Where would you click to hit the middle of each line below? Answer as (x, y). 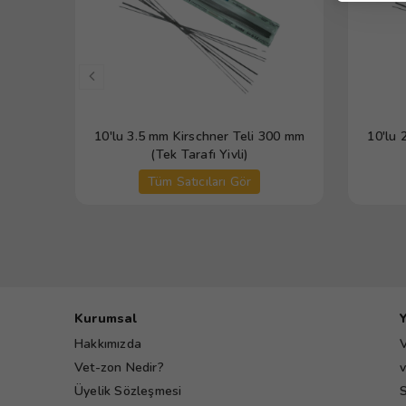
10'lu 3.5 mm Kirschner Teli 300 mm (200, 136)
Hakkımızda (108, 344)
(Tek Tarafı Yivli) (199, 155)
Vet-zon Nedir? (119, 367)
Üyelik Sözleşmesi (128, 391)
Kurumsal (106, 319)
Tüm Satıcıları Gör (199, 182)
